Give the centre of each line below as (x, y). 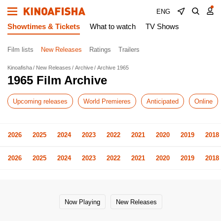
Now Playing (82, 202)
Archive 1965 (113, 68)
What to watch (113, 26)
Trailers (129, 49)
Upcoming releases (40, 101)
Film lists (20, 49)
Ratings (100, 49)
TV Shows (162, 26)
